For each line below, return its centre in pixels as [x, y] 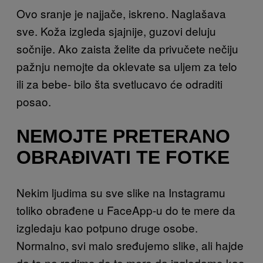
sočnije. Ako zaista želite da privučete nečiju [127, 48]
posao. [34, 101]
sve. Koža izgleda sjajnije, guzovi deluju [116, 31]
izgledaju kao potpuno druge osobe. [107, 227]
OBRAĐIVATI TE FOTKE [123, 158]
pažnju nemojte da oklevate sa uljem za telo [127, 66]
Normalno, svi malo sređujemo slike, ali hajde [130, 245]
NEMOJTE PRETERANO [123, 136]
